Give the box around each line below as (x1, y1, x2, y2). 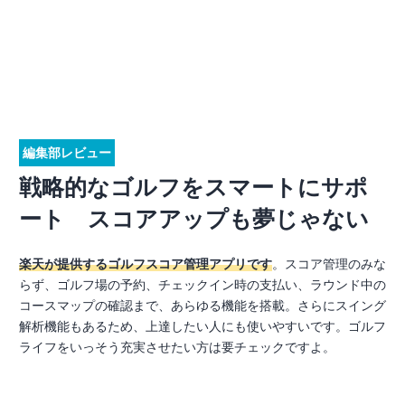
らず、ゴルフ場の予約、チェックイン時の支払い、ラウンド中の (19, 277, 386, 292)
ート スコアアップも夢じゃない (19, 205, 369, 231)
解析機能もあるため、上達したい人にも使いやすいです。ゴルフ (19, 318, 386, 334)
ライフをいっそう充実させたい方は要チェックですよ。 (19, 339, 335, 354)
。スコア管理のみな (272, 256, 386, 271)
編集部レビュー (23, 145, 111, 160)
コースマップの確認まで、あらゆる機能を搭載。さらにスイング (19, 297, 386, 313)
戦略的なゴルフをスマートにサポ (19, 174, 368, 200)
